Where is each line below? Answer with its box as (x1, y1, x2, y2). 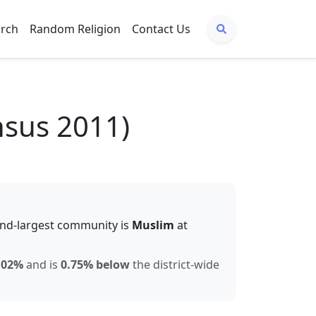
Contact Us (132, 21, 190, 37)
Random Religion (30, 21, 121, 37)
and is (23, 257, 61, 272)
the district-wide (130, 257, 219, 272)
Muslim (132, 217, 174, 233)
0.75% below (61, 257, 130, 272)
